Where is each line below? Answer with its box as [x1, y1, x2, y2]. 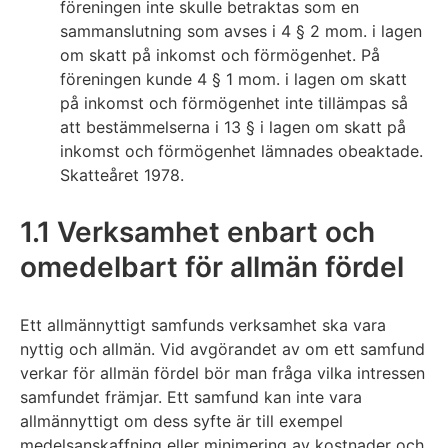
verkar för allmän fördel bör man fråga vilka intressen [20, 363, 425, 384]
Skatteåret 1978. [60, 165, 184, 186]
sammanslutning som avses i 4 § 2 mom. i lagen [60, 21, 422, 42]
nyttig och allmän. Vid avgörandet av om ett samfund [20, 339, 425, 360]
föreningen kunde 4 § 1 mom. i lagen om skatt [60, 69, 407, 90]
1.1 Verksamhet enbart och [20, 215, 375, 250]
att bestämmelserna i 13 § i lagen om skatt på [60, 117, 406, 138]
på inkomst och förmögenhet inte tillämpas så [60, 93, 408, 114]
